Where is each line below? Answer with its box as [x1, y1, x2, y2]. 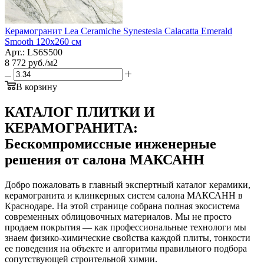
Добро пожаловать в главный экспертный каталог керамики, [5, 179, 250, 190]
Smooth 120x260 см [5, 36, 81, 47]
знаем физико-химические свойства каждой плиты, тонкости [5, 232, 250, 243]
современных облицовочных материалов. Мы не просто [5, 211, 232, 222]
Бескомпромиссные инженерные [5, 136, 216, 151]
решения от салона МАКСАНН [5, 151, 204, 167]
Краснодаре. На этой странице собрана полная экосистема [5, 200, 240, 211]
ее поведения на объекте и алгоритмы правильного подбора [5, 243, 247, 253]
